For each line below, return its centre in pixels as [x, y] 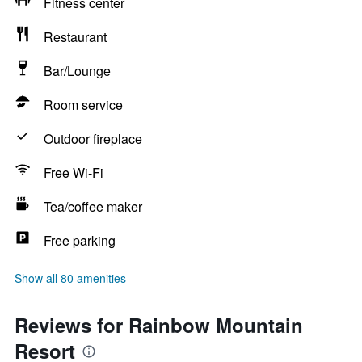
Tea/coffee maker [93, 206]
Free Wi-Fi [74, 173]
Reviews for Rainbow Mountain [159, 325]
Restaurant [75, 37]
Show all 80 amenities [70, 278]
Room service [83, 105]
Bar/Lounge [77, 71]
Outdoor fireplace [93, 139]
